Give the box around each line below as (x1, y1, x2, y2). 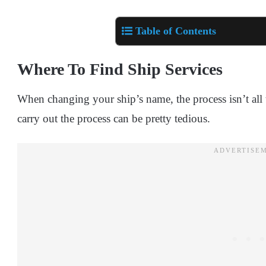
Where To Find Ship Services (17, 60, 227, 79)
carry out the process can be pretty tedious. (17, 112, 210, 125)
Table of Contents (135, 25, 216, 37)
